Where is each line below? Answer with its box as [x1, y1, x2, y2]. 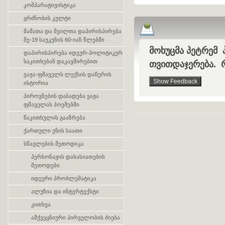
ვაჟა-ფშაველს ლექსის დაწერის [24, 71, 111, 77]
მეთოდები [31, 162, 60, 168]
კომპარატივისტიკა [24, 2, 76, 8]
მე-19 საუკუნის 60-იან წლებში [24, 37, 104, 43]
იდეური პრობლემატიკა [31, 175, 96, 181]
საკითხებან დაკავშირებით [24, 58, 97, 64]
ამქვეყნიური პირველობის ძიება [31, 214, 120, 220]
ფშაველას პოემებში [24, 101, 79, 107]
